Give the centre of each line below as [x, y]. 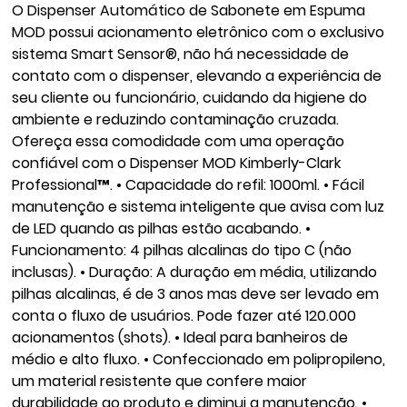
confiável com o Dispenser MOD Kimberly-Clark [177, 163]
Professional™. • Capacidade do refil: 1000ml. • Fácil [189, 184]
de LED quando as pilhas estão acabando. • [162, 228]
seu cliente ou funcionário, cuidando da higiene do [190, 97]
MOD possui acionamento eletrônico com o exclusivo [199, 32]
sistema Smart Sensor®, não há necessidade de [181, 54]
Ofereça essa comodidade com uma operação [179, 141]
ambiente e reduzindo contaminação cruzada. [176, 119]
